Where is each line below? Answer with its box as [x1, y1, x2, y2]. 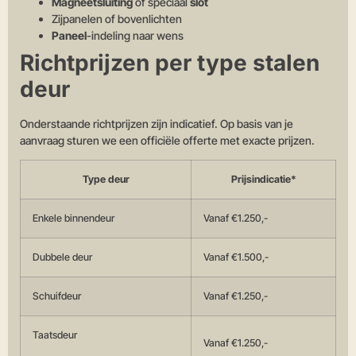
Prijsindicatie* [230, 173, 296, 186]
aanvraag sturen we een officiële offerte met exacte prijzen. [20, 133, 315, 147]
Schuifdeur [33, 290, 81, 303]
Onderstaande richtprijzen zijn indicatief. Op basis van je [20, 116, 293, 130]
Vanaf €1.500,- [203, 251, 269, 264]
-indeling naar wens [87, 28, 184, 42]
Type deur [82, 173, 130, 186]
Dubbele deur [33, 251, 92, 264]
